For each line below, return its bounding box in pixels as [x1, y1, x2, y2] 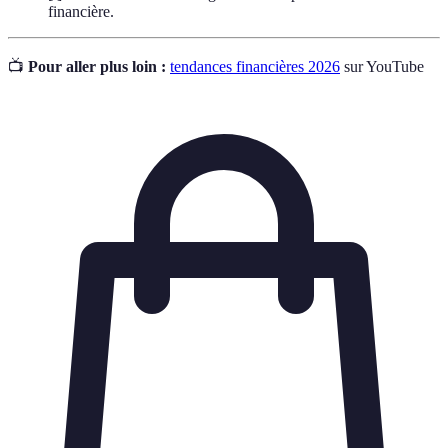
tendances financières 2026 [170, 58, 340, 76]
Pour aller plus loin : [28, 58, 166, 76]
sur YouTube [340, 58, 424, 76]
